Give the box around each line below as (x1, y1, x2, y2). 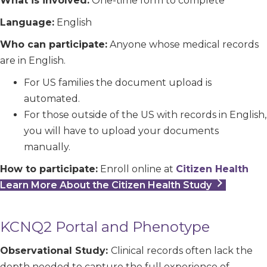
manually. (24, 141, 70, 153)
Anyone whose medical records (107, 38, 259, 50)
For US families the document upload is (24, 76, 212, 88)
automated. (24, 92, 80, 104)
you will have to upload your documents (24, 125, 219, 136)
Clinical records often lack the (111, 244, 253, 256)
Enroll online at (98, 163, 176, 175)
